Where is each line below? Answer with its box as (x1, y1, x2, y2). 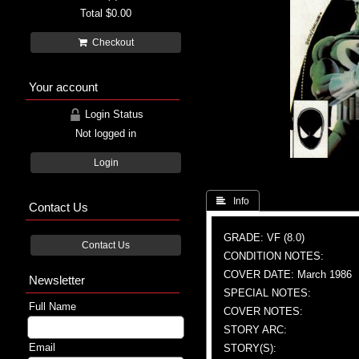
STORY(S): (224, 341, 276, 354)
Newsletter (29, 272, 85, 287)
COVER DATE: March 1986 (224, 268, 352, 280)
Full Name (29, 300, 76, 313)
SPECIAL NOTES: (224, 286, 311, 299)
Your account (29, 79, 98, 94)
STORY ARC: (224, 323, 287, 336)
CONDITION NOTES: (224, 249, 324, 262)
